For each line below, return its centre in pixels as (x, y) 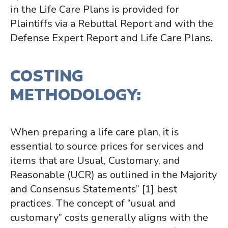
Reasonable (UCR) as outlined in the (95, 175)
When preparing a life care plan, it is (95, 132)
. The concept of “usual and (113, 204)
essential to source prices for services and (107, 147)
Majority (198, 175)
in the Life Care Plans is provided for (95, 10)
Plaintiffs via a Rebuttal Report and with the (112, 24)
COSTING (47, 76)
